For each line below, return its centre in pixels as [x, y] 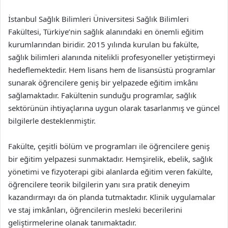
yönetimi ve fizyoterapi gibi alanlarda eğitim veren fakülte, [110, 171]
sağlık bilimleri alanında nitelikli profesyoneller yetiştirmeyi [112, 57]
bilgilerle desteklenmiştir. [52, 120]
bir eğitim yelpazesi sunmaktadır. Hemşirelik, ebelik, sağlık [110, 159]
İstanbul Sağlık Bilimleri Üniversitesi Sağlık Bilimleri [98, 19]
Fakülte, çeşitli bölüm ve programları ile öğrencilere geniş [109, 146]
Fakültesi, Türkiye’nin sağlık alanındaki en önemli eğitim [106, 31]
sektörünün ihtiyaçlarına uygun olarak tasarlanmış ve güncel [114, 108]
